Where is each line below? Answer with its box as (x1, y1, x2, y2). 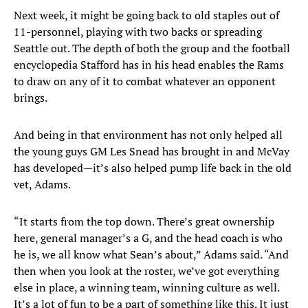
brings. (14, 90, 47, 106)
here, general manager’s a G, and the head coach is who (14, 230, 283, 246)
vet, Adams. (14, 177, 71, 192)
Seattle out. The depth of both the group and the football (14, 41, 290, 56)
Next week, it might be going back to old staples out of (14, 8, 279, 23)
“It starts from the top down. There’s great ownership (14, 214, 274, 230)
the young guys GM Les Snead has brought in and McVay (14, 144, 289, 159)
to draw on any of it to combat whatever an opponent (14, 74, 276, 89)
